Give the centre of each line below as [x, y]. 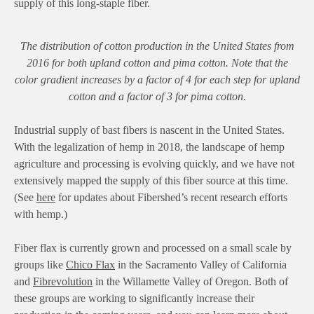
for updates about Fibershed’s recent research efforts [171, 197]
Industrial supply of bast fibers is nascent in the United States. [149, 130]
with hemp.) [41, 214]
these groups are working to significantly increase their [134, 298]
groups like [40, 264]
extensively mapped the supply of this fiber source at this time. [151, 180]
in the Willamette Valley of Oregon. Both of [190, 281]
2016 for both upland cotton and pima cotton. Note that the [157, 62]
